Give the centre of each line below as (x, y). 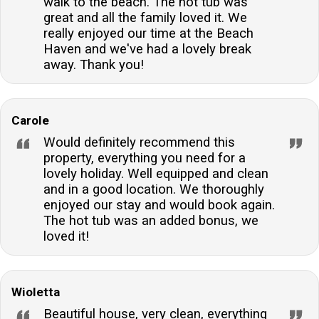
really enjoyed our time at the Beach (148, 33)
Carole (30, 120)
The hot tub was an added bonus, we (151, 220)
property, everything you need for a (145, 158)
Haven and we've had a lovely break (147, 49)
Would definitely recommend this (139, 142)
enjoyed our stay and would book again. (159, 205)
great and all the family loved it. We (145, 17)
